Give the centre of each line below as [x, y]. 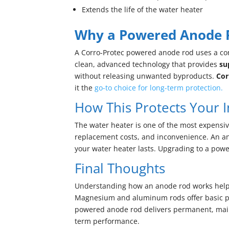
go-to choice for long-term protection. [158, 88]
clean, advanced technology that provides [147, 64]
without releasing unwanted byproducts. [146, 76]
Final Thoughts [120, 168]
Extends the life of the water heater [143, 9]
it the [84, 88]
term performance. [107, 221]
